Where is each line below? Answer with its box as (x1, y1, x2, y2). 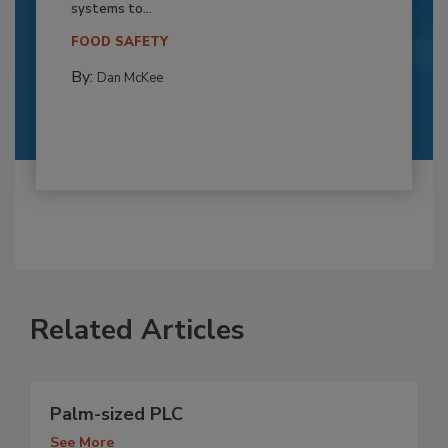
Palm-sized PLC (50, 402, 183, 427)
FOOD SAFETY (70, 33, 168, 52)
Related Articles (30, 311, 245, 350)
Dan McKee (96, 69, 163, 88)
